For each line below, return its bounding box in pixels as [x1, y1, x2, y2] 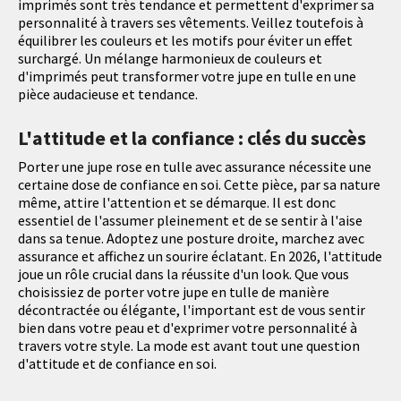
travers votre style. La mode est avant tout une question [18, 337, 360, 355]
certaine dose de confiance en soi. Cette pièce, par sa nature [18, 175, 380, 194]
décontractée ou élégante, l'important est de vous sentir [18, 301, 365, 320]
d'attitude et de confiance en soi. [18, 354, 217, 373]
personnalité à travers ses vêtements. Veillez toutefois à [18, 13, 363, 32]
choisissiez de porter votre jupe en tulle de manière [18, 283, 329, 302]
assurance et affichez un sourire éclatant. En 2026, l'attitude [18, 247, 382, 266]
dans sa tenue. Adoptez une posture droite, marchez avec [18, 229, 364, 248]
